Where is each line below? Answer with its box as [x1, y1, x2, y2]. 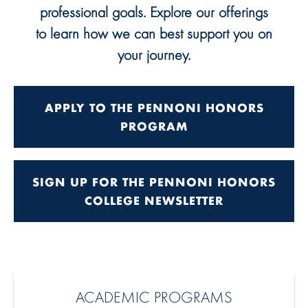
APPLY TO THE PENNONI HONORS [44, 99, 264, 116]
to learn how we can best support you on [36, 23, 272, 43]
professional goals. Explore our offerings [40, 2, 268, 22]
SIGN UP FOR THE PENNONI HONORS [32, 173, 276, 190]
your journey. [118, 45, 190, 65]
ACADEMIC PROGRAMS [76, 286, 232, 307]
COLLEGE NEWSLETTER [85, 192, 223, 209]
